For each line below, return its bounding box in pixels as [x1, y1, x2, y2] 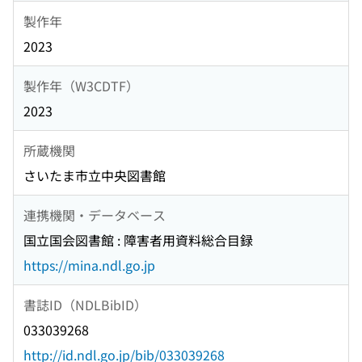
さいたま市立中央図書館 [23, 166, 166, 186]
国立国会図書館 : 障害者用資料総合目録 [23, 230, 253, 250]
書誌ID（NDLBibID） [23, 294, 147, 314]
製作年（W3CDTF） [23, 75, 139, 95]
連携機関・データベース [23, 204, 166, 225]
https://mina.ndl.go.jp [23, 255, 155, 276]
